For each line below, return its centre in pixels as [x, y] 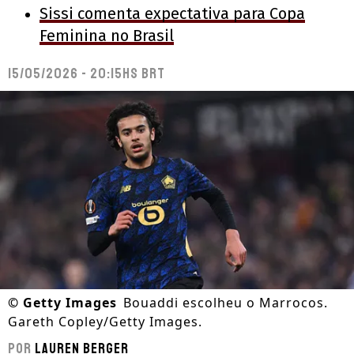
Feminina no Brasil [107, 36]
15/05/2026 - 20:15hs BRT [87, 73]
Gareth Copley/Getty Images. [105, 322]
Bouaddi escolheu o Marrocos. [226, 303]
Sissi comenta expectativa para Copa [172, 13]
